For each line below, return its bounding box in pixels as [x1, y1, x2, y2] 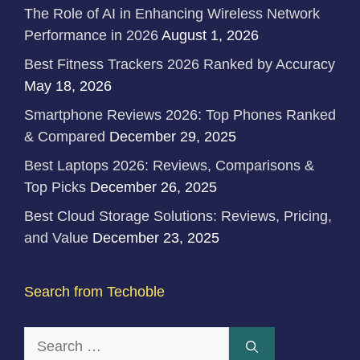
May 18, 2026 [24, 78, 112, 95]
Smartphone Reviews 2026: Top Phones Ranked [24, 107, 336, 124]
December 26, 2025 [90, 179, 217, 196]
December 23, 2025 [92, 230, 219, 247]
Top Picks [24, 179, 86, 196]
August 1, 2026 [162, 27, 259, 44]
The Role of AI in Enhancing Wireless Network [24, 6, 320, 22]
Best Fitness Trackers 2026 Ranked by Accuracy [24, 56, 335, 73]
